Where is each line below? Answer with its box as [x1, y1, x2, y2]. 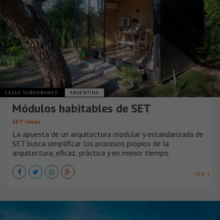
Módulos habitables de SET [12, 100, 151, 116]
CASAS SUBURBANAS [5, 89, 59, 96]
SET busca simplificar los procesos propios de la [12, 138, 169, 148]
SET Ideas [12, 117, 40, 125]
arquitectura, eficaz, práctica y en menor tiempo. [12, 147, 170, 158]
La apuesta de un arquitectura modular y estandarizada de [12, 129, 203, 139]
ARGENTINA [70, 89, 99, 96]
